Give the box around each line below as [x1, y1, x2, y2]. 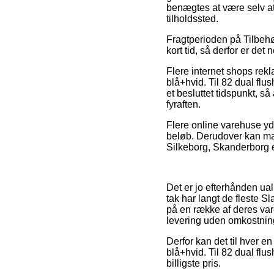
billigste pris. [166, 258, 221, 269]
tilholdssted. [166, 13, 218, 24]
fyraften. [166, 99, 201, 110]
